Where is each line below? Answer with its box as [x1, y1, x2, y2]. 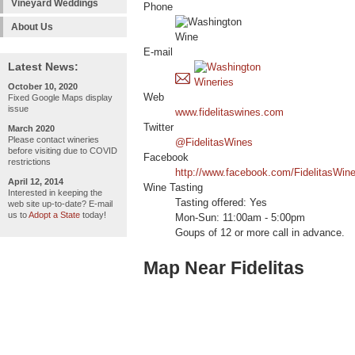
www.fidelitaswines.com [175, 107, 284, 119]
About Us [11, 21, 53, 32]
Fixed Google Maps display [8, 93, 113, 102]
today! [80, 210, 106, 219]
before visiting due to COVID [8, 146, 117, 155]
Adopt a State [29, 210, 80, 219]
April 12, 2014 [8, 177, 63, 186]
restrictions [8, 157, 51, 166]
